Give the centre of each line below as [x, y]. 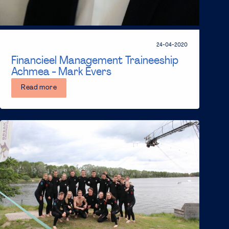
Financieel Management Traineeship [95, 61]
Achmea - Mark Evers [62, 73]
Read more [39, 88]
